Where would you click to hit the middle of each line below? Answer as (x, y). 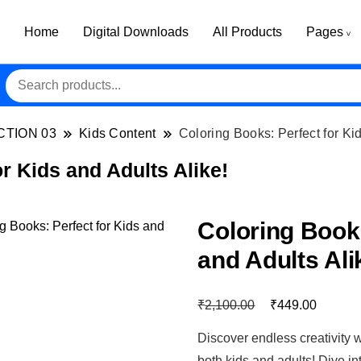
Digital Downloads (135, 32)
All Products (247, 32)
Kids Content (117, 133)
